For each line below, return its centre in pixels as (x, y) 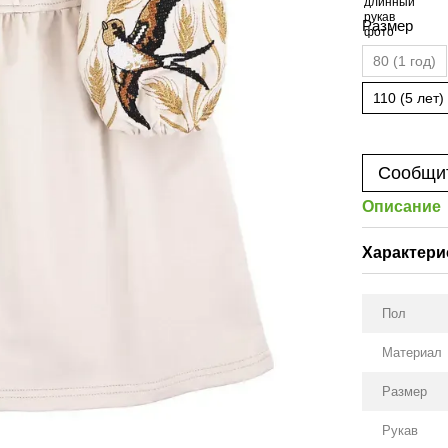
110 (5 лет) (409, 98)
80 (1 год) (405, 61)
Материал (412, 352)
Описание (402, 206)
